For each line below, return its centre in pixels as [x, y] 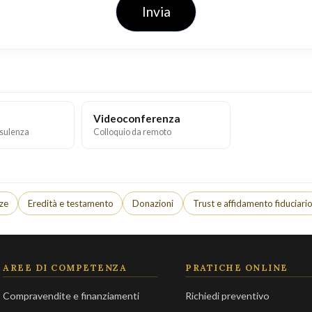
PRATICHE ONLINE [237, 268]
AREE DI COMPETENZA [65, 268]
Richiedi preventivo [228, 296]
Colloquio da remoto [132, 132]
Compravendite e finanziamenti [71, 296]
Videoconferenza [136, 119]
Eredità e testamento [70, 203]
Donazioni [153, 203]
